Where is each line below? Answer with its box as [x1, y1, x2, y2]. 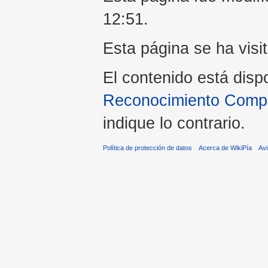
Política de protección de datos [103, 144, 192, 152]
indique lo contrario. [103, 114, 245, 133]
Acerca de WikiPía [199, 144, 252, 152]
